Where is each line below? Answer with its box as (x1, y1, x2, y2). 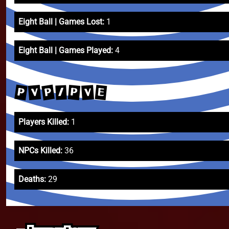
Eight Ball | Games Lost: (18, 17, 104, 27)
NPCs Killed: (18, 146, 62, 155)
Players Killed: (18, 117, 69, 127)
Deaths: (18, 174, 46, 184)
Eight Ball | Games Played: (18, 45, 113, 55)
